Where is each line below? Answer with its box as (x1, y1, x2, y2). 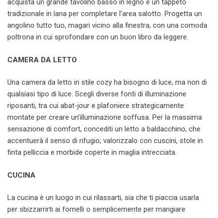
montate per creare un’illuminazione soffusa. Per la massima (7, 113, 202, 122)
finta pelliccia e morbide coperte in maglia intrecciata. (7, 148, 177, 157)
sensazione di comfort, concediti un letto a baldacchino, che (7, 125, 200, 133)
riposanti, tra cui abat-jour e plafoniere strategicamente (7, 101, 184, 110)
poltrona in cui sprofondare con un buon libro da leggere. (7, 33, 188, 41)
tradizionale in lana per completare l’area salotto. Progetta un (7, 9, 202, 18)
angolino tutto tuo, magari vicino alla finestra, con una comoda (7, 21, 207, 30)
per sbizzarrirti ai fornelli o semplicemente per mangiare (7, 205, 185, 214)
